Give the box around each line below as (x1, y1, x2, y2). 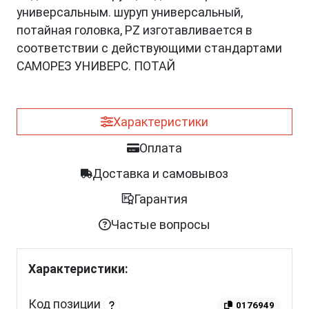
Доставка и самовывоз (92, 166, 229, 181)
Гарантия (133, 192, 188, 207)
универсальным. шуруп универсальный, (17, 6, 243, 20)
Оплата (139, 141, 182, 156)
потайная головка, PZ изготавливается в (17, 23, 252, 38)
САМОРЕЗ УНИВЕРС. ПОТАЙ (17, 59, 175, 74)
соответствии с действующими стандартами (17, 41, 282, 56)
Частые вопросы (110, 217, 210, 232)
